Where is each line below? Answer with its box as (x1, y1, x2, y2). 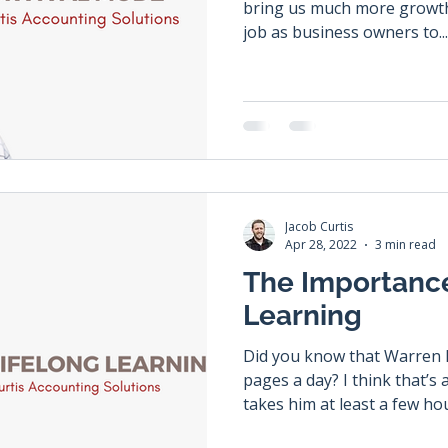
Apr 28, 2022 (285, 236, 357, 253)
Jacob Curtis (285, 218, 353, 235)
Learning (243, 299, 362, 332)
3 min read (375, 236, 436, 253)
